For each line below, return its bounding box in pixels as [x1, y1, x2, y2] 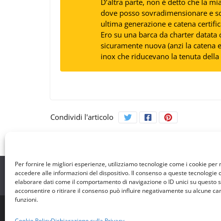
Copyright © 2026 [50, 208, 110, 218]
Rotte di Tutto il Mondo [110, 208, 186, 218]
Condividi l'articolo [50, 112, 113, 122]
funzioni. [15, 195, 38, 204]
